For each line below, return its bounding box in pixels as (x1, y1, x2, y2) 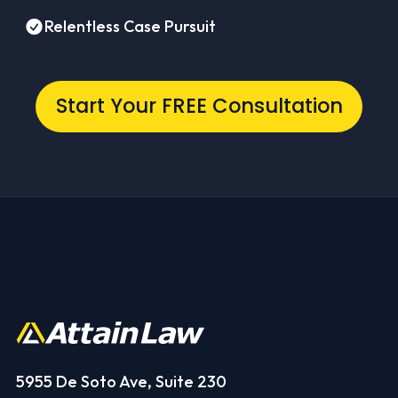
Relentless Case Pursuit (44, 16, 216, 37)
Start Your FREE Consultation (55, 92, 343, 121)
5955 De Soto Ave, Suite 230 (16, 370, 227, 392)
